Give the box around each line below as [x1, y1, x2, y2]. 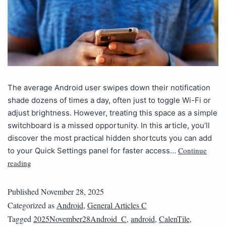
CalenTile [159, 213, 190, 224]
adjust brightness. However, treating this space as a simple [8, 107, 217, 118]
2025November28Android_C [33, 213, 127, 224]
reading [8, 157, 31, 168]
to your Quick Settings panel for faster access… [8, 145, 178, 155]
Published [8, 186, 41, 197]
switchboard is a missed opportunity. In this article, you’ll [8, 120, 210, 130]
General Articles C [87, 199, 147, 210]
